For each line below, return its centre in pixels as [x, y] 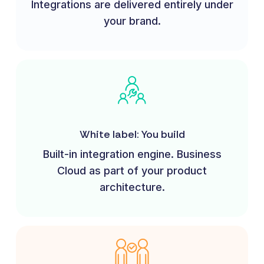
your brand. [132, 21]
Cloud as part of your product [132, 170]
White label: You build [132, 134]
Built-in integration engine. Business [132, 154]
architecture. [132, 187]
